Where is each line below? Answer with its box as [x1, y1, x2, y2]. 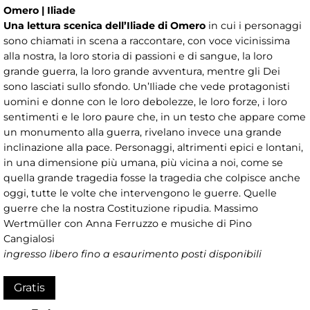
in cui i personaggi [206, 19, 302, 33]
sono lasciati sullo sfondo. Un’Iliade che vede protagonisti [3, 80, 290, 93]
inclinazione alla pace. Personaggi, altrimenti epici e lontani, [3, 141, 303, 154]
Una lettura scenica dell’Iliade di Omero [3, 19, 206, 33]
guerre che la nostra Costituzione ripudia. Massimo [3, 202, 258, 215]
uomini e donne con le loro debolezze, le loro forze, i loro [3, 95, 287, 109]
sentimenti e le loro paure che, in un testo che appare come [3, 111, 306, 124]
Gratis [14, 281, 45, 295]
